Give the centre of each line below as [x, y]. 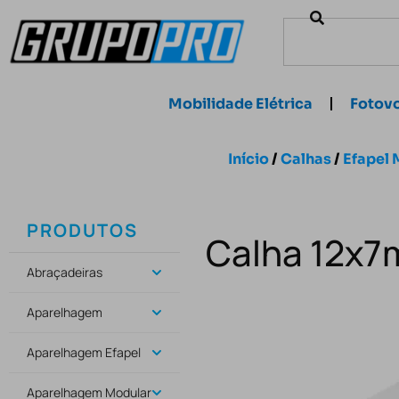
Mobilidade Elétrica [240, 104]
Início [248, 159]
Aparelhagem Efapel [84, 352]
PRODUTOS [82, 230]
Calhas [306, 159]
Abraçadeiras [65, 272]
